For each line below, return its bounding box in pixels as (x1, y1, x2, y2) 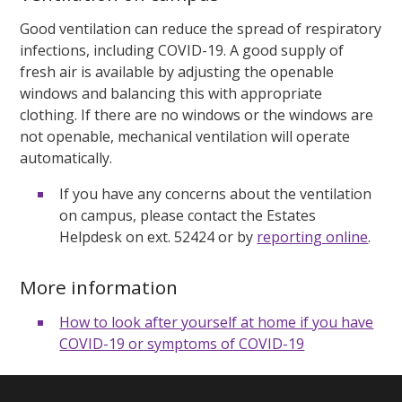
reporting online (257, 226, 369, 247)
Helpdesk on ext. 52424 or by (59, 226, 258, 247)
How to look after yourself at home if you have (59, 312, 374, 333)
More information (20, 275, 179, 301)
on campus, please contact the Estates (59, 205, 317, 225)
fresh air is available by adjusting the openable (20, 61, 335, 82)
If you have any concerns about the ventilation (59, 183, 372, 204)
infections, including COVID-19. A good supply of (20, 39, 345, 60)
